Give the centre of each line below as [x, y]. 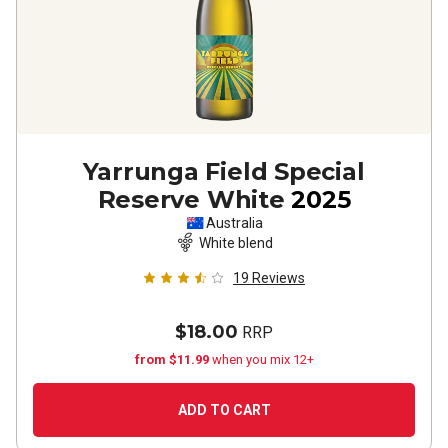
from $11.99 [173, 359]
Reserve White [191, 199]
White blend [236, 242]
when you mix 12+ [262, 359]
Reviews [278, 278]
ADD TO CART [224, 410]
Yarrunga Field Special [224, 171]
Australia [234, 223]
